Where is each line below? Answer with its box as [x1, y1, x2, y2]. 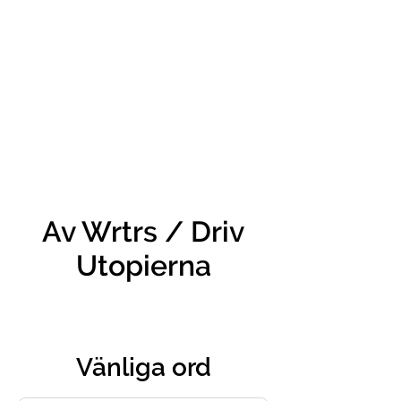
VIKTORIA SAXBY [74, 17, 211, 34]
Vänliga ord [75, 353, 211, 382]
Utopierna [75, 249, 211, 282]
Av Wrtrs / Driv [42, 215, 244, 248]
